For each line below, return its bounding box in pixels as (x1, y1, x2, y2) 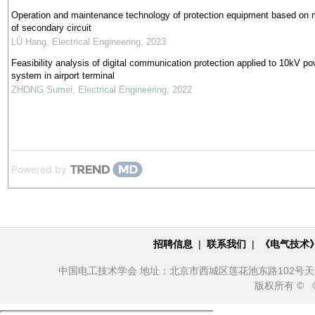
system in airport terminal (11, 70, 115, 81)
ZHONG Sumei (11, 84, 72, 95)
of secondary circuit (11, 22, 91, 33)
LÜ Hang (11, 37, 46, 47)
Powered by (11, 163, 67, 175)
